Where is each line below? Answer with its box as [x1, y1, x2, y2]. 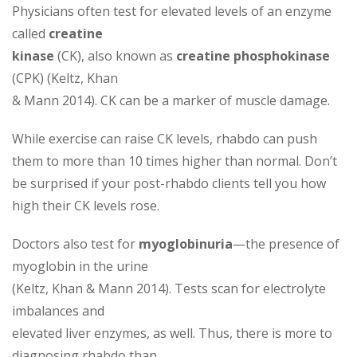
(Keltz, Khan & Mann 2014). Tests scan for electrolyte [12, 279, 326, 297]
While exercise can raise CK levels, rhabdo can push [12, 129, 317, 147]
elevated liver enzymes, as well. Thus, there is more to [12, 324, 332, 342]
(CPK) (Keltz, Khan [12, 69, 118, 87]
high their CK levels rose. [12, 196, 159, 214]
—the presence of [233, 234, 339, 253]
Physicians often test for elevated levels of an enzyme [12, 2, 331, 20]
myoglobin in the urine [12, 257, 148, 275]
